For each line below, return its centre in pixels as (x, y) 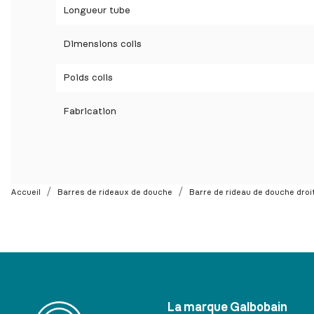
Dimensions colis (102, 45)
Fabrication (90, 112)
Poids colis (88, 78)
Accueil (26, 192)
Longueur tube (97, 11)
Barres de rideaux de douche (115, 192)
